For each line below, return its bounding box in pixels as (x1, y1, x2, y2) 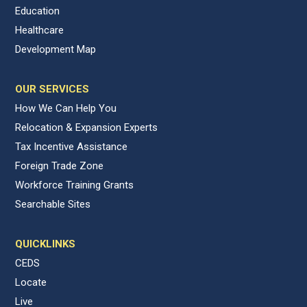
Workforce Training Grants (15, 179, 134, 192)
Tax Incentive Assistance (15, 140, 128, 153)
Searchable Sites (15, 198, 91, 211)
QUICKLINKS (15, 238, 76, 251)
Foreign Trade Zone (15, 160, 104, 173)
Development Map (15, 43, 97, 56)
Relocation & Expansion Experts (15, 121, 158, 134)
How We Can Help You (15, 102, 117, 115)
